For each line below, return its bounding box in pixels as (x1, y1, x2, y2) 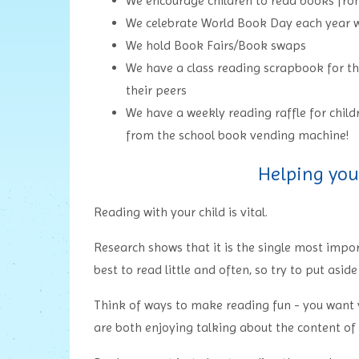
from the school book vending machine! (126, 127, 352, 143)
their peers (126, 83, 190, 99)
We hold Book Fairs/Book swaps (126, 38, 309, 54)
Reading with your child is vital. (94, 204, 268, 220)
